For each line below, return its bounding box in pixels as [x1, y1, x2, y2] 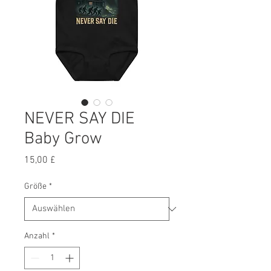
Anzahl [24, 231, 50, 241]
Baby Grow [24, 129, 102, 149]
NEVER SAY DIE [24, 109, 135, 129]
